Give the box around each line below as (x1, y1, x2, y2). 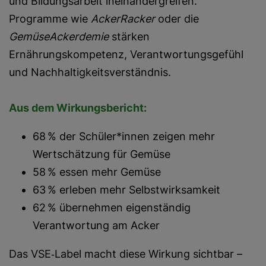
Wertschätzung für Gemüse (33, 148, 170, 160)
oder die (155, 12, 199, 25)
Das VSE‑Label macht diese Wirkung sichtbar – (9, 248, 242, 260)
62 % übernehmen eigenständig (33, 201, 191, 214)
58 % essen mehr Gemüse (33, 166, 161, 178)
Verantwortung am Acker (33, 219, 160, 232)
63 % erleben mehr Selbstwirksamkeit (33, 183, 220, 196)
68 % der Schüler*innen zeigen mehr (33, 130, 215, 142)
